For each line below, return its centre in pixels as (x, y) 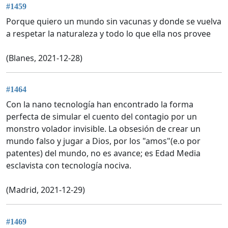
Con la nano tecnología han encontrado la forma (100, 105)
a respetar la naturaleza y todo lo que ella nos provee (108, 34)
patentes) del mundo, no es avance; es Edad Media (103, 153)
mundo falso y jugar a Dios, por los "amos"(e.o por (103, 141)
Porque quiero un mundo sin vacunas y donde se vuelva (114, 22)
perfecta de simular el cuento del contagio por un (102, 117)
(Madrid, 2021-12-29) (46, 190)
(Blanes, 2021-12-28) (44, 58)
